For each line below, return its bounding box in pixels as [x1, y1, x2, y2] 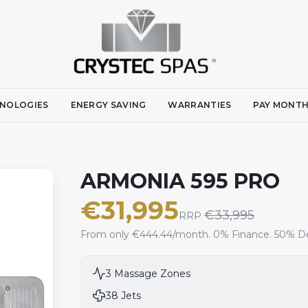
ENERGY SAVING [70, 100, 146, 110]
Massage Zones [111, 267, 190, 280]
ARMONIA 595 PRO [80, 168, 280, 194]
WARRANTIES [168, 100, 232, 110]
